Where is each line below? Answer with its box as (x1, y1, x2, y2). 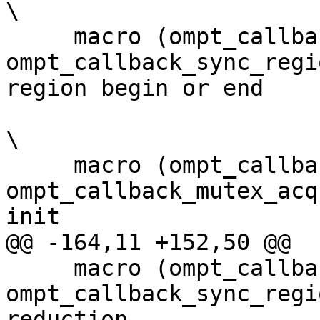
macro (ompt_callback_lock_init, (6, 152, 74, 179)
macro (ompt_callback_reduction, (6, 255, 74, 281)
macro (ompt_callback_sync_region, (6, 24, 74, 50)
